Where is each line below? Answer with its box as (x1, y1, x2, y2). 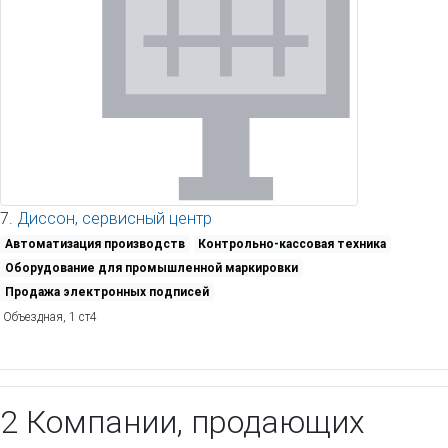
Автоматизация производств (4, 235, 185, 251)
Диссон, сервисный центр (17, 207, 212, 228)
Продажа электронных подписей (4, 283, 209, 299)
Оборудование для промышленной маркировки (4, 259, 298, 275)
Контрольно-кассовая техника (198, 235, 387, 251)
